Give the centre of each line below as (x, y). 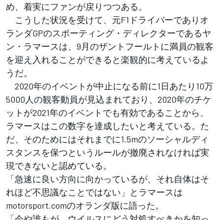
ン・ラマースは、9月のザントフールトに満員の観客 (110, 46)
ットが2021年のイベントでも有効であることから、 (107, 112)
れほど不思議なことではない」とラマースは (94, 192)
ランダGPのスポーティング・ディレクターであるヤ (109, 33)
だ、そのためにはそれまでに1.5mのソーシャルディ (107, 139)
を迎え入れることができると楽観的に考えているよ (108, 59)
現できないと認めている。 (59, 165)
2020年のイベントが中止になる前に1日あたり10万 (110, 86)
